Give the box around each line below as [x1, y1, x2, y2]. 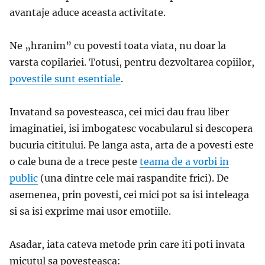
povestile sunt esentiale [9, 72, 121, 85]
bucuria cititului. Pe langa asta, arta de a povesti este [9, 138, 254, 151]
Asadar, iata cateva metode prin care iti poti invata [9, 238, 245, 250]
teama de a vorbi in [140, 155, 229, 167]
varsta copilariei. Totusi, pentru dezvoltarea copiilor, [9, 56, 254, 68]
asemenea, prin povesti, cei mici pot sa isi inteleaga [9, 188, 249, 201]
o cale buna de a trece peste [9, 155, 140, 167]
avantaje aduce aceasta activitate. [9, 6, 166, 18]
